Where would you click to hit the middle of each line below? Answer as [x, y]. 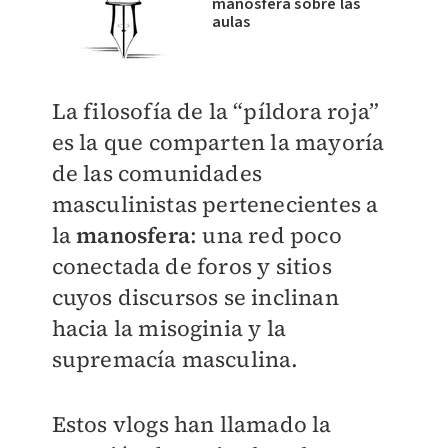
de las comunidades [157, 172]
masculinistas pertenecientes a [215, 203]
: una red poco [265, 234]
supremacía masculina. [175, 358]
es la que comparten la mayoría [218, 141]
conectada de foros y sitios [191, 265]
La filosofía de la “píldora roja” [215, 110]
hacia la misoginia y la [169, 327]
